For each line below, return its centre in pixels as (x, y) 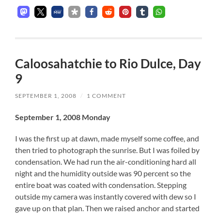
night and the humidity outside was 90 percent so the (103, 173)
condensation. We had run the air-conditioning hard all (106, 162)
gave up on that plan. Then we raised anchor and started (108, 208)
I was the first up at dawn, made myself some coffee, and (107, 139)
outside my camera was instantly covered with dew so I (106, 197)
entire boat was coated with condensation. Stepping (101, 185)
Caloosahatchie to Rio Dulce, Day (108, 64)
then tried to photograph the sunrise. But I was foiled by (108, 150)
